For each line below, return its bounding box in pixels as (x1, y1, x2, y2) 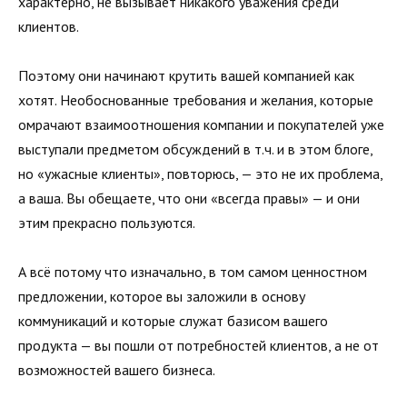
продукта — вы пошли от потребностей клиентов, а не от (18, 336, 379, 355)
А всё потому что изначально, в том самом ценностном (18, 263, 367, 282)
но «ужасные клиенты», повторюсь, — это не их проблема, (18, 164, 382, 184)
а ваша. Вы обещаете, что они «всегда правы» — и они (18, 189, 360, 208)
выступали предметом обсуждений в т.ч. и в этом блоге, (18, 140, 372, 159)
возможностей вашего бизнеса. (18, 361, 215, 380)
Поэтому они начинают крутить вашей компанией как (18, 66, 354, 85)
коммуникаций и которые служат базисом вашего (18, 312, 328, 331)
